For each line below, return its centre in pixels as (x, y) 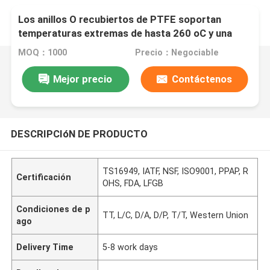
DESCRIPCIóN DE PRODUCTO (79, 133)
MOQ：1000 (43, 53)
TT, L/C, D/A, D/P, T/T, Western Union (176, 215)
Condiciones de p (54, 209)
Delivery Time (45, 247)
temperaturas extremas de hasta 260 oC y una (125, 33)
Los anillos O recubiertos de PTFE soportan (120, 20)
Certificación (44, 177)
